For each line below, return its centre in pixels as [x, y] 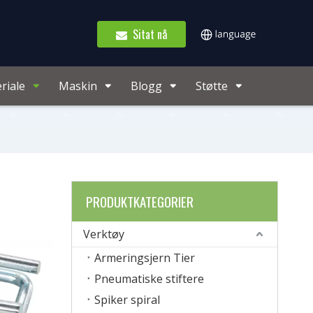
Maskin [78, 86]
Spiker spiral [127, 300]
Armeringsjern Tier [145, 258]
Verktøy [104, 234]
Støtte [212, 86]
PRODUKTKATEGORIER [140, 201]
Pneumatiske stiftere [149, 279]
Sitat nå [147, 34]
